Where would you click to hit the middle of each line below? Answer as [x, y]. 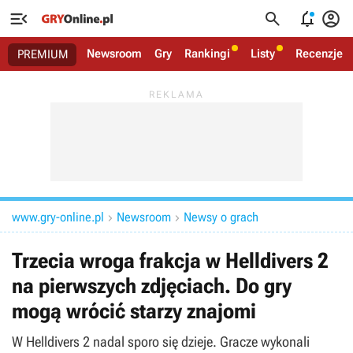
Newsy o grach [221, 217]
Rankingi [207, 54]
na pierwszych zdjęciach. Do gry [152, 286]
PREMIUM [43, 54]
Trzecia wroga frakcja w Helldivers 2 [170, 261]
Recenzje [319, 54]
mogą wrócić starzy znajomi [134, 311]
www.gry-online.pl [58, 217]
